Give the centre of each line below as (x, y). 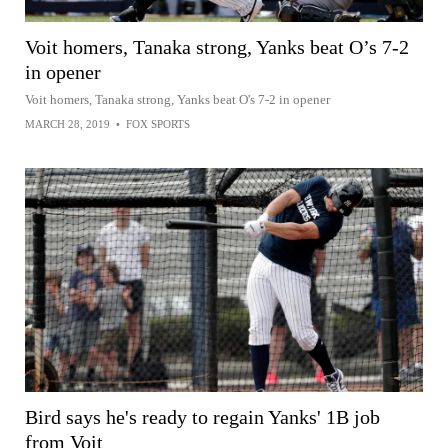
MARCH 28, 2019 (67, 123)
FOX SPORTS (158, 123)
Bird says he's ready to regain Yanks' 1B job (202, 416)
